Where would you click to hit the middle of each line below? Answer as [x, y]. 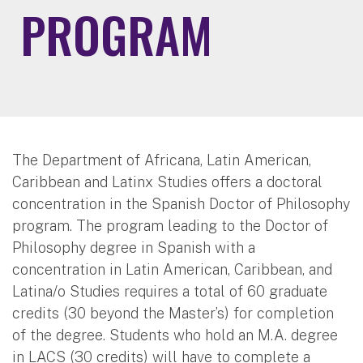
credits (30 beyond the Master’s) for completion [173, 313]
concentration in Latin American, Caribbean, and [172, 269]
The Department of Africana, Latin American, [162, 160]
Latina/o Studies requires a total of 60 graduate [170, 291]
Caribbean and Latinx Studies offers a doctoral [167, 181]
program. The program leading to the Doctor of [170, 225]
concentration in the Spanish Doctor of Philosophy [181, 203]
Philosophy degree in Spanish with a [134, 247]
